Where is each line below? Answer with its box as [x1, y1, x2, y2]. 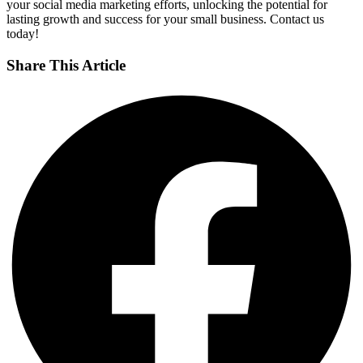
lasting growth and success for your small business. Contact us [6, 12, 324, 27]
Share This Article [6, 56, 126, 74]
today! [6, 27, 39, 41]
